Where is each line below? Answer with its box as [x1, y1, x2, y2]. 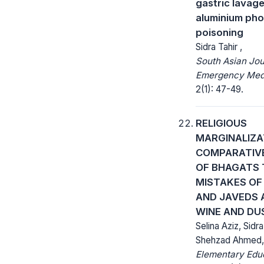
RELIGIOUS [196, 117, 247, 129]
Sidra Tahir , [196, 41, 242, 52]
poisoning [196, 26, 243, 38]
